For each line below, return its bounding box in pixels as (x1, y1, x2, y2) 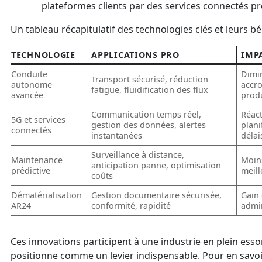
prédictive (11, 164, 50, 176)
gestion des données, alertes (91, 119, 206, 130)
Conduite (11, 68, 47, 80)
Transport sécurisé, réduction (91, 73, 209, 85)
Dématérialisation (11, 189, 82, 201)
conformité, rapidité (91, 199, 171, 211)
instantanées (91, 129, 143, 141)
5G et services (11, 113, 65, 125)
